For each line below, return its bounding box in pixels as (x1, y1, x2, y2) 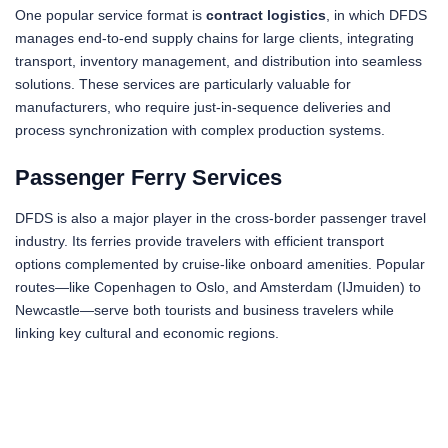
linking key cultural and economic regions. (15, 325, 279, 342)
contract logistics (206, 7, 326, 24)
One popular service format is (15, 7, 206, 24)
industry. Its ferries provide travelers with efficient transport (15, 233, 384, 250)
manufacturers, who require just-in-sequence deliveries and (15, 99, 391, 116)
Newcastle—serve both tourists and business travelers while (15, 302, 394, 319)
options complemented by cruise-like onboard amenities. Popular (15, 256, 425, 273)
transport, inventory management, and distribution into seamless (15, 53, 422, 70)
